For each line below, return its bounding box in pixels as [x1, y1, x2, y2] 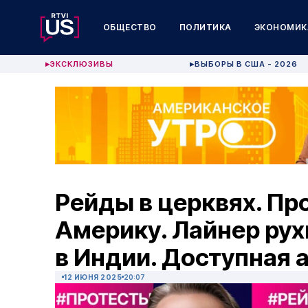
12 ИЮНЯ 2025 [64, 273, 122, 282]
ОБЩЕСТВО [102, 22, 157, 32]
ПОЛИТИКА [179, 22, 232, 32]
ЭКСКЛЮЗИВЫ [49, 59, 113, 69]
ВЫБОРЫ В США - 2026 [195, 59, 298, 69]
